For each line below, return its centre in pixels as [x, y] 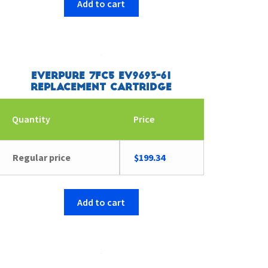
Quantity [31, 119]
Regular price [41, 158]
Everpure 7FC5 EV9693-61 [101, 76]
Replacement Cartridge [101, 88]
